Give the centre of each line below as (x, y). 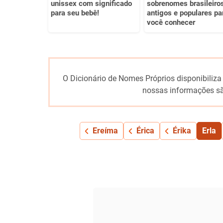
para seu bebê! (75, 13)
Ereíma (105, 130)
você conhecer (171, 22)
